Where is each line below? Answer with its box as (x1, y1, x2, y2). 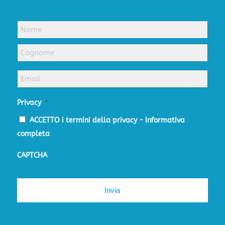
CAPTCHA (17, 151, 47, 160)
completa (17, 130, 50, 139)
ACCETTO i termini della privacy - (29, 116, 145, 125)
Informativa (145, 116, 185, 125)
